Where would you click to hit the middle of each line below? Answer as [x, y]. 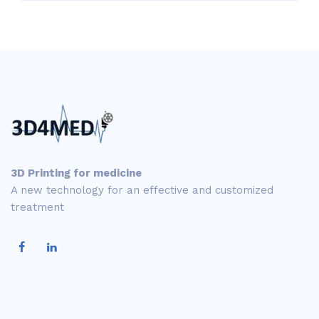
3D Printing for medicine [76, 173]
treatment [37, 207]
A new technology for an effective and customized [142, 190]
